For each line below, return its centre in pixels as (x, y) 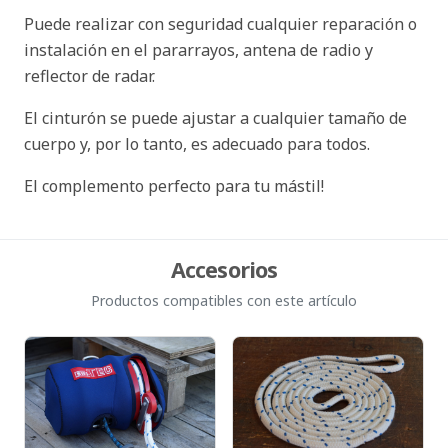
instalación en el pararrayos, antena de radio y (198, 50)
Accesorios (224, 269)
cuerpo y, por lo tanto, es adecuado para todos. (197, 144)
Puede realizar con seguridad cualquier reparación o (220, 24)
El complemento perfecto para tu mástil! (174, 186)
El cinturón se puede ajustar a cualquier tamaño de (215, 118)
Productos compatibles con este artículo (224, 301)
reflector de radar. (89, 76)
